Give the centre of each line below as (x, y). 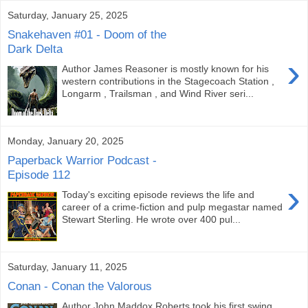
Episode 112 (39, 175)
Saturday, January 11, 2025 (67, 266)
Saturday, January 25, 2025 (68, 15)
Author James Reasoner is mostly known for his (166, 68)
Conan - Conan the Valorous (80, 286)
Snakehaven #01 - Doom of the (87, 35)
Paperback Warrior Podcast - (82, 161)
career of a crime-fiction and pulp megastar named (173, 207)
